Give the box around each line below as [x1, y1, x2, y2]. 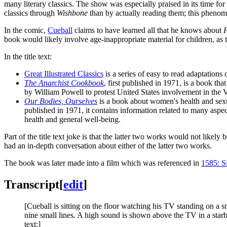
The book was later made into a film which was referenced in [4, 158, 201, 167]
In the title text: [4, 52, 52, 61]
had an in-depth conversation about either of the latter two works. [4, 141, 212, 150]
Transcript [4, 177, 59, 191]
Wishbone [57, 8, 88, 17]
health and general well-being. [24, 115, 121, 124]
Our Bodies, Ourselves [24, 96, 97, 105]
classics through [4, 8, 57, 17]
